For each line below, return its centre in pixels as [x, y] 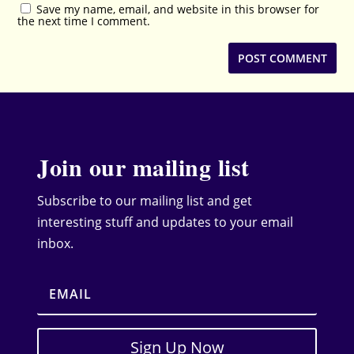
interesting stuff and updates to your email [166, 222]
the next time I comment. [84, 21]
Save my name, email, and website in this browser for [178, 9]
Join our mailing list [143, 167]
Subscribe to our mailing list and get [145, 201]
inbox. [56, 244]
